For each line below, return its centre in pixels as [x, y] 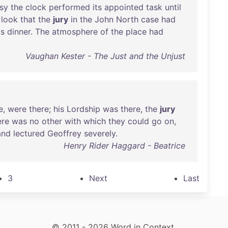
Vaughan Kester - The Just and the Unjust [105, 56]
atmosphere [75, 32]
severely [100, 133]
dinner [19, 32]
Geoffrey [64, 133]
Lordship [83, 109]
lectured [29, 133]
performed [69, 7]
